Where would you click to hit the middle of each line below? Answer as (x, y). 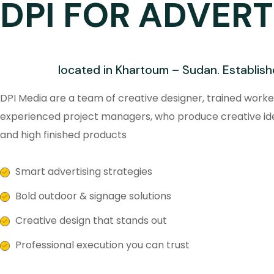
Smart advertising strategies (84, 172)
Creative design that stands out (91, 221)
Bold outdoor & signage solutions (93, 196)
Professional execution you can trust (102, 245)
